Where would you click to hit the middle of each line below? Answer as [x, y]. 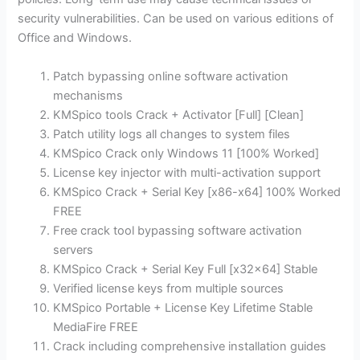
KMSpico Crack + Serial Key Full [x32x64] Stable [186, 269]
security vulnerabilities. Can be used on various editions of [176, 19]
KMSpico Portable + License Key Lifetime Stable [183, 307]
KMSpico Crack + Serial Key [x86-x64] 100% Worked [197, 192]
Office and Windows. [75, 38]
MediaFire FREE [96, 327]
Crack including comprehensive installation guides [190, 346]
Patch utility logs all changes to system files [172, 134]
